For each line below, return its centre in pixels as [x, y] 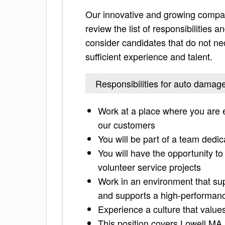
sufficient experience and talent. [149, 56]
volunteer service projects [149, 167]
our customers [127, 125]
